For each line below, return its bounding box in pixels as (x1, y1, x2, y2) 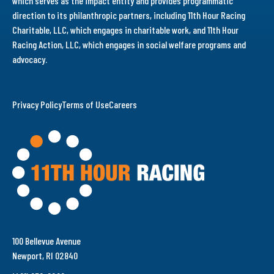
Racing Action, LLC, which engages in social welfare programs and (12, 38, 246, 50)
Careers (109, 98, 137, 110)
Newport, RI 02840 (12, 249, 78, 261)
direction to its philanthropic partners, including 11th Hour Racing (12, 9, 245, 21)
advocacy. (12, 53, 47, 65)
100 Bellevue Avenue (12, 234, 81, 246)
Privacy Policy (12, 98, 62, 110)
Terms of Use (62, 98, 109, 110)
